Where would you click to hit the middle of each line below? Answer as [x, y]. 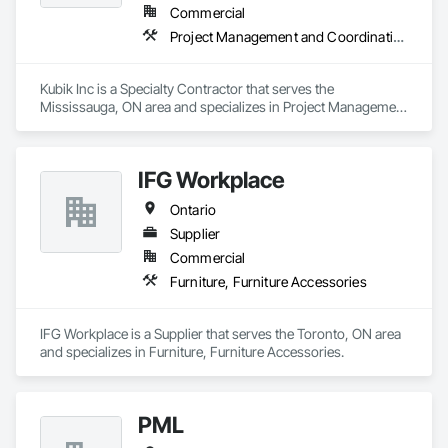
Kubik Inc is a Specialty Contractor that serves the [187, 88]
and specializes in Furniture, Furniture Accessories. [192, 351]
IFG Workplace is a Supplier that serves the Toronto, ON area [220, 333]
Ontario [193, 209]
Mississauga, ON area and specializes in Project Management [224, 106]
